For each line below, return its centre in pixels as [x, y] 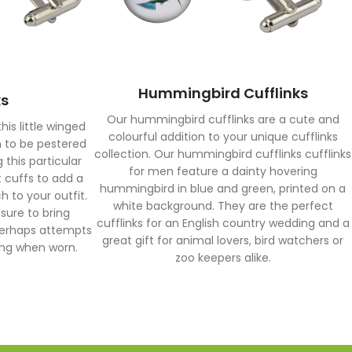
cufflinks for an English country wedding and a [223, 223]
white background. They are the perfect [223, 205]
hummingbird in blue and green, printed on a [223, 188]
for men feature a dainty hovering [223, 171]
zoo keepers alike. [223, 257]
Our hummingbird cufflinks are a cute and [223, 119]
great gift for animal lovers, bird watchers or [223, 240]
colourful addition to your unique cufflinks [223, 136]
